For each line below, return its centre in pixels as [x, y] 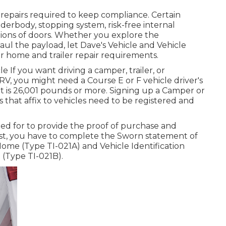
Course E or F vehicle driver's [145, 80]
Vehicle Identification [142, 146]
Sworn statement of [157, 136]
